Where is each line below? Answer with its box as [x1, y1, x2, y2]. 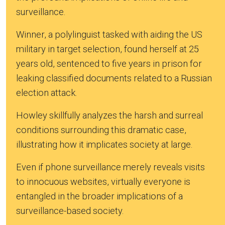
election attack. [16, 87, 77, 98]
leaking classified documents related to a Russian [16, 73, 212, 84]
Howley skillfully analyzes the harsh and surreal [16, 110, 203, 121]
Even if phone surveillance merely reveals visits [16, 162, 205, 173]
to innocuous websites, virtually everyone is [16, 176, 190, 187]
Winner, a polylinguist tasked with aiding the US [16, 29, 202, 40]
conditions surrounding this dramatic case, [16, 125, 186, 136]
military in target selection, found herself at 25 [16, 44, 199, 55]
